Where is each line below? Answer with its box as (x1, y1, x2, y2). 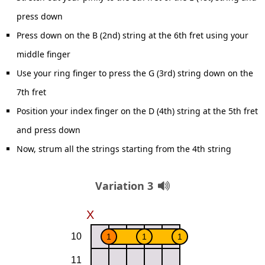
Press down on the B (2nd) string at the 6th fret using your (17, 30, 248, 41)
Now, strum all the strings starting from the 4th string (17, 143, 231, 154)
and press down (17, 124, 80, 135)
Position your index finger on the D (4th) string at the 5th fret (17, 105, 258, 117)
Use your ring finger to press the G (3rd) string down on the (17, 67, 253, 79)
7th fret (17, 86, 46, 98)
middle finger (17, 49, 70, 60)
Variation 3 (95, 179, 153, 193)
